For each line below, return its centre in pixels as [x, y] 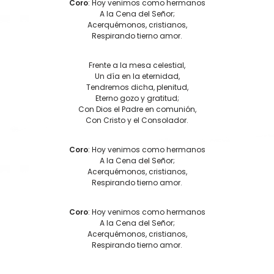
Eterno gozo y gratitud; [137, 98]
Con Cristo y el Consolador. [137, 120]
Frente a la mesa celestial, [137, 65]
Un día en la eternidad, [137, 76]
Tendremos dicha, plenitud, [137, 87]
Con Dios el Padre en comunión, [137, 109]
